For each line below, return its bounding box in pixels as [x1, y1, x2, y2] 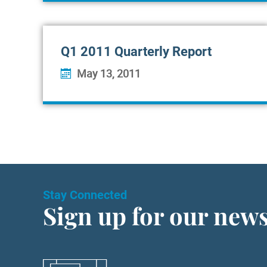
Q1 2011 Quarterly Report [61, 44, 212, 59]
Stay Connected [43, 188, 127, 202]
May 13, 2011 [77, 66, 141, 80]
